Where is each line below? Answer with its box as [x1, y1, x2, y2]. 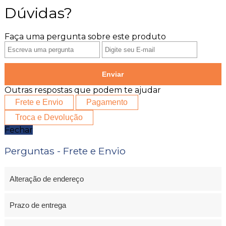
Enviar [102, 70, 124, 78]
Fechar [4, 125, 33, 135]
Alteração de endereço [9, 174, 84, 183]
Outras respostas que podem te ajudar [4, 85, 161, 95]
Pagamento [86, 97, 128, 106]
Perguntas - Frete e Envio [4, 144, 126, 157]
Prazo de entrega [9, 200, 66, 209]
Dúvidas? [4, 4, 72, 22]
